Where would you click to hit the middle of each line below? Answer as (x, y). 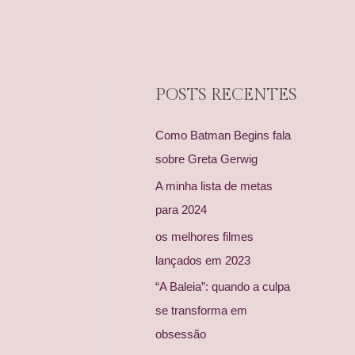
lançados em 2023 (203, 260)
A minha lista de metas (214, 185)
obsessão (181, 334)
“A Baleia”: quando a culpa (223, 287)
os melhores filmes (204, 236)
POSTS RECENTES (226, 95)
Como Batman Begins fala (223, 135)
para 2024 (181, 209)
